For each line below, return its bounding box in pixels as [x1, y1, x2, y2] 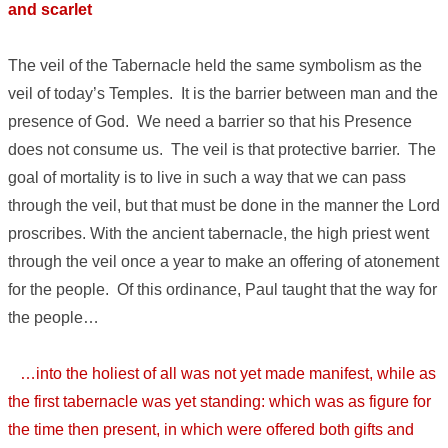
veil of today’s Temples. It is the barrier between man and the [8, 85, 438, 103]
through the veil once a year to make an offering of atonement [8, 253, 439, 271]
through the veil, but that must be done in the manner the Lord [8, 197, 440, 215]
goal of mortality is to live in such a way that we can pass [8, 169, 406, 187]
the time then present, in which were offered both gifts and [8, 421, 414, 439]
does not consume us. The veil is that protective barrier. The [8, 141, 436, 159]
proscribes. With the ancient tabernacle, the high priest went [8, 225, 429, 243]
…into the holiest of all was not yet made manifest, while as [8, 365, 436, 383]
